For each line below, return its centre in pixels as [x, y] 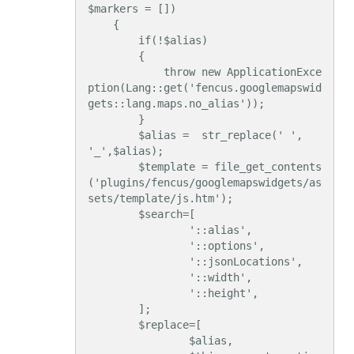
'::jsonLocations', [138, 261]
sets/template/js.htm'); [160, 198]
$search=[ [113, 214]
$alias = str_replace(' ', [113, 135]
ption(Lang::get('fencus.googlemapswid [205, 87]
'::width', [138, 277]
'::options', [138, 245]
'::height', [138, 293]
